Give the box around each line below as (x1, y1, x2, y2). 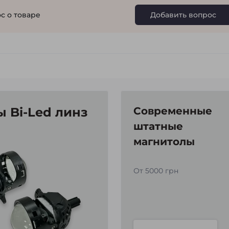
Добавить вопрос (150, 10, 216, 19)
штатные (133, 120, 183, 132)
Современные (133, 105, 212, 117)
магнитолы (133, 135, 195, 148)
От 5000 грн (133, 166, 178, 175)
